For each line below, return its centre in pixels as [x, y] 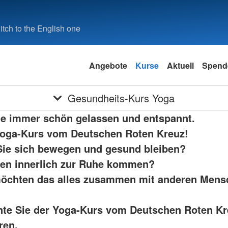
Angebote [108, 65]
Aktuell [180, 65]
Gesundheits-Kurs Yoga [121, 98]
